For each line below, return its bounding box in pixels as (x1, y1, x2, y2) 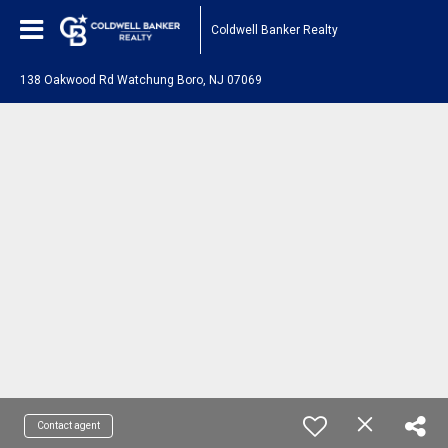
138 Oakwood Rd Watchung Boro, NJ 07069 (20, 73, 262, 87)
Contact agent (37, 420, 100, 431)
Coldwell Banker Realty (211, 22, 338, 37)
